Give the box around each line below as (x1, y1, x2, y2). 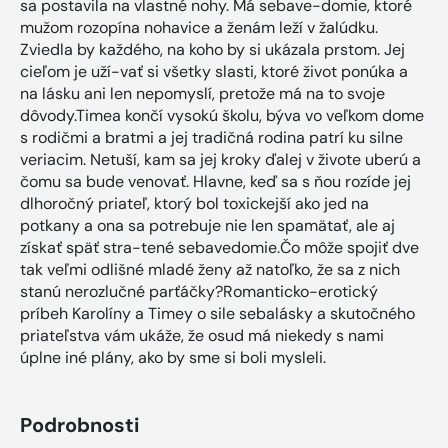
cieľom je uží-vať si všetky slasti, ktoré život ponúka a (20, 61, 408, 83)
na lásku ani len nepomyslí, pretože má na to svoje (20, 83, 385, 105)
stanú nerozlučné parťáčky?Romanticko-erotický (20, 281, 378, 303)
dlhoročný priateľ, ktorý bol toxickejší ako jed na (20, 193, 369, 215)
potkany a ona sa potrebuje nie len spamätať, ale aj (20, 215, 395, 237)
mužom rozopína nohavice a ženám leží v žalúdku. (20, 17, 378, 39)
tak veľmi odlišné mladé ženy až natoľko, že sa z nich (20, 259, 400, 281)
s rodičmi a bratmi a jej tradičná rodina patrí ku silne (20, 127, 403, 149)
